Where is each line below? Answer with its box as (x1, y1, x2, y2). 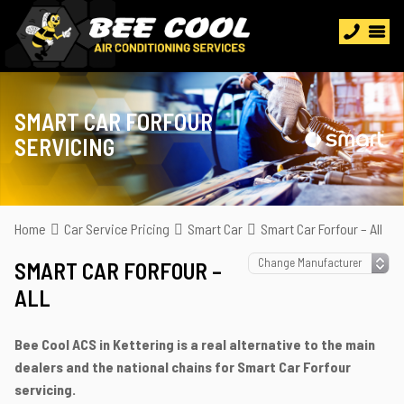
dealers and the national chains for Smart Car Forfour (14, 358, 351, 375)
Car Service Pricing (64, 220, 170, 237)
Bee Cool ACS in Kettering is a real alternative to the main (14, 335, 375, 353)
